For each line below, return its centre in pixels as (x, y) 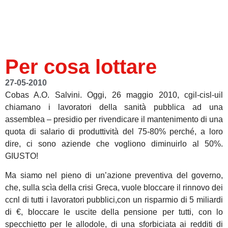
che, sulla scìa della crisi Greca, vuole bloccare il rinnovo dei (114, 187)
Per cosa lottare (81, 66)
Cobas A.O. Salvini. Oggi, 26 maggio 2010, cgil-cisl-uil (114, 95)
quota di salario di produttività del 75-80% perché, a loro (114, 131)
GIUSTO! (22, 156)
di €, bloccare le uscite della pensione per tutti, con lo (114, 212)
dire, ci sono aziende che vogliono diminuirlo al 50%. (114, 144)
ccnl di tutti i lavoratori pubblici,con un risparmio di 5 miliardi (114, 199)
